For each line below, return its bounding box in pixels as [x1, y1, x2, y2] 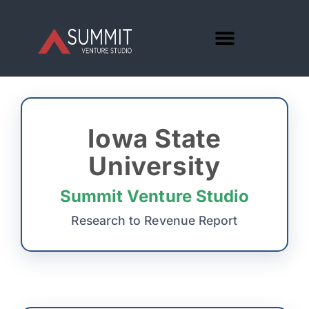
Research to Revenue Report [71, 213, 238, 228]
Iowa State [88, 123, 221, 154]
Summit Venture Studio [59, 186, 250, 206]
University [88, 150, 221, 181]
